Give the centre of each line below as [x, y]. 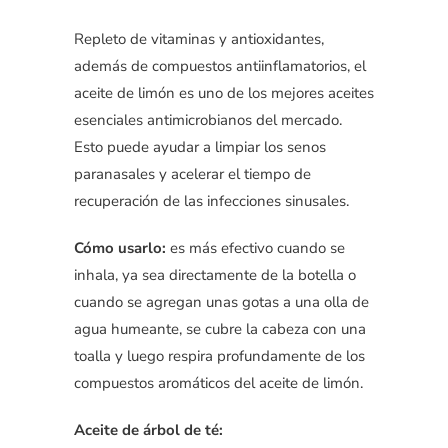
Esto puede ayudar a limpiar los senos [200, 147]
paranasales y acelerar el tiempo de [192, 174]
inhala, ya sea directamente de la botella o [215, 275]
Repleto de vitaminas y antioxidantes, [199, 39]
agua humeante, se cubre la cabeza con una [220, 329]
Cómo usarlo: [120, 248]
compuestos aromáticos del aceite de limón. [218, 383]
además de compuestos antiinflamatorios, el [220, 66]
